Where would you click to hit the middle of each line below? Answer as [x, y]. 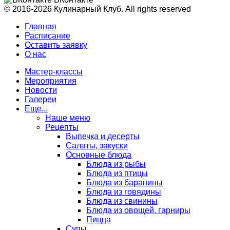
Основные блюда [99, 155]
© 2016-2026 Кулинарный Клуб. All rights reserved [98, 9]
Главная [41, 26]
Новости [41, 90]
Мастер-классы [54, 71]
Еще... [36, 108]
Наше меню [68, 118]
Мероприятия [51, 81]
